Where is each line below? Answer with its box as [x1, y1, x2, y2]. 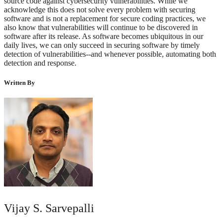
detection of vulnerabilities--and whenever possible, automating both [4, 50, 216, 59]
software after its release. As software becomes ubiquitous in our [4, 32, 203, 41]
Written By [4, 78, 35, 86]
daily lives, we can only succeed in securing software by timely [4, 41, 200, 50]
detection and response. [4, 59, 76, 68]
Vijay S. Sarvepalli [4, 201, 94, 215]
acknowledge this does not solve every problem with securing [4, 5, 195, 14]
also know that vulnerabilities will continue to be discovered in [4, 23, 198, 32]
